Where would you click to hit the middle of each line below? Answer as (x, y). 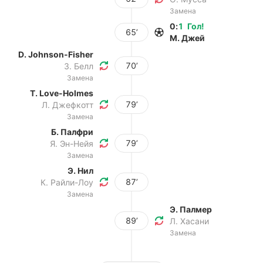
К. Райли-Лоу (67, 182)
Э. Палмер (191, 209)
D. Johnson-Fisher (56, 54)
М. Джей (187, 38)
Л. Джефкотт (68, 105)
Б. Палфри (72, 132)
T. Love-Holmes (62, 93)
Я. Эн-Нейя (72, 144)
